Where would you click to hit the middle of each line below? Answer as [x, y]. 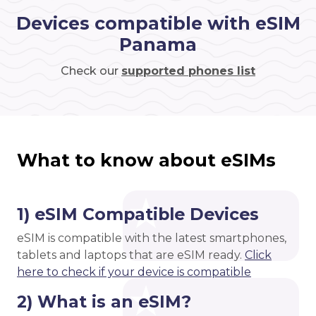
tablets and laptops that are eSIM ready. [131, 255]
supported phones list [188, 71]
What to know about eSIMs [146, 160]
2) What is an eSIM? [104, 302]
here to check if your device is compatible [134, 272]
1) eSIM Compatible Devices [138, 214]
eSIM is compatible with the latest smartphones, [152, 238]
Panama [158, 45]
